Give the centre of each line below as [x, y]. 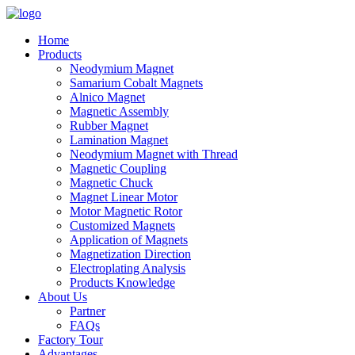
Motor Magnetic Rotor [126, 211]
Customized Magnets [122, 225]
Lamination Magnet [119, 140]
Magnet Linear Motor [124, 197]
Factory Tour [71, 340]
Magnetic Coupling [118, 168]
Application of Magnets [129, 240]
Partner [88, 311]
